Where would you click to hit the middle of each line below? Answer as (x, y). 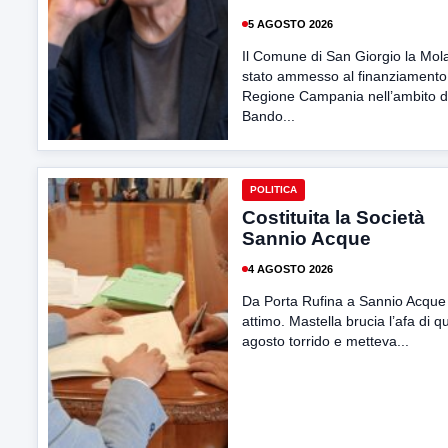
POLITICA (273, 189)
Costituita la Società (333, 217)
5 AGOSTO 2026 (290, 23)
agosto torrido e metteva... (325, 341)
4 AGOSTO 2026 (290, 268)
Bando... (268, 116)
